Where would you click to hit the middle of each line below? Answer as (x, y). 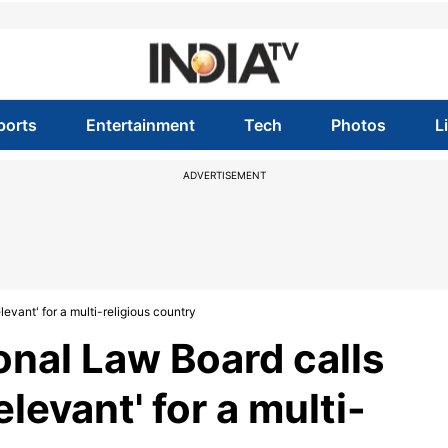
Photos (359, 125)
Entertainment (140, 125)
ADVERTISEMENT (224, 175)
